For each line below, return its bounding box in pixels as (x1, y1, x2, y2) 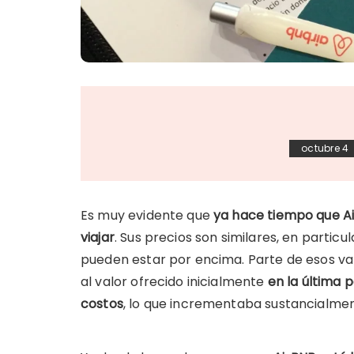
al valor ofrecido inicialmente (81, 272, 268, 291)
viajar (81, 228, 115, 247)
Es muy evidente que (81, 205, 213, 224)
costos (81, 294, 123, 313)
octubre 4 (301, 141, 349, 155)
